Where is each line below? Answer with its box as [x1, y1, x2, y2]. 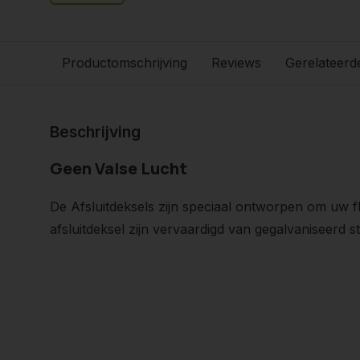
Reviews [211, 55, 261, 71]
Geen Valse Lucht [50, 157, 187, 179]
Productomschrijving [62, 55, 187, 71]
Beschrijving [50, 122, 141, 141]
